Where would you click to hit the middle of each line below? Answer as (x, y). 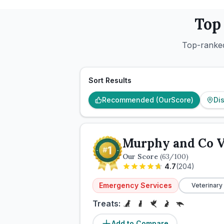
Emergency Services (135, 185)
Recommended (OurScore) (148, 100)
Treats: (106, 203)
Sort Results (110, 80)
